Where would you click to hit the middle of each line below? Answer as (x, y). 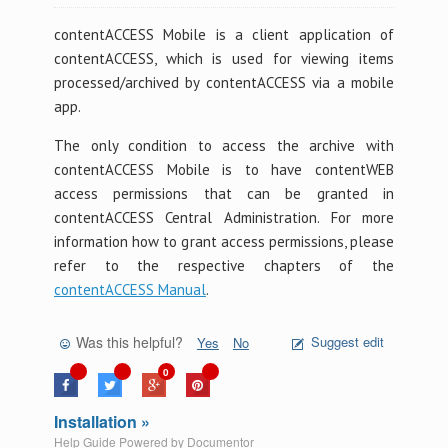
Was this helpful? (129, 342)
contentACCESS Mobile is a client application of (224, 34)
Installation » (101, 421)
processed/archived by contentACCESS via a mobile (224, 82)
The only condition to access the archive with (224, 145)
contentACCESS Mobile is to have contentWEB (224, 169)
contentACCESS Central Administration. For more (224, 217)
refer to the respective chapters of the (224, 265)
